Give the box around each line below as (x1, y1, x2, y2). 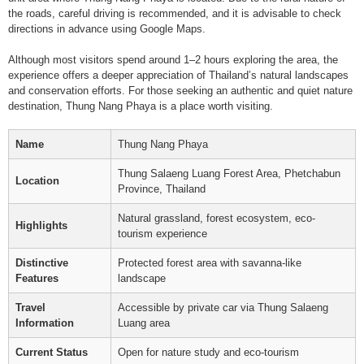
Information (15, 316, 74, 329)
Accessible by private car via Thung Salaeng (118, 301, 328, 314)
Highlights (15, 219, 67, 232)
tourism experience (118, 227, 207, 240)
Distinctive (15, 256, 68, 269)
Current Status (15, 345, 88, 358)
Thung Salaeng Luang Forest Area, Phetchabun (118, 167, 340, 180)
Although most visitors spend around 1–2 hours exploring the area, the (8, 53, 338, 66)
